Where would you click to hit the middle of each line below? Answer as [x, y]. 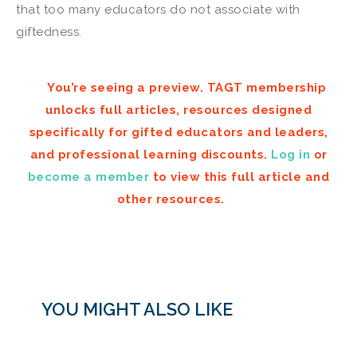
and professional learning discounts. [150, 155]
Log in [290, 155]
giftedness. [49, 31]
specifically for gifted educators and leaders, [178, 133]
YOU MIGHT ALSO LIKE [137, 309]
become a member [88, 177]
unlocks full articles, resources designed [178, 110]
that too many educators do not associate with [158, 9]
